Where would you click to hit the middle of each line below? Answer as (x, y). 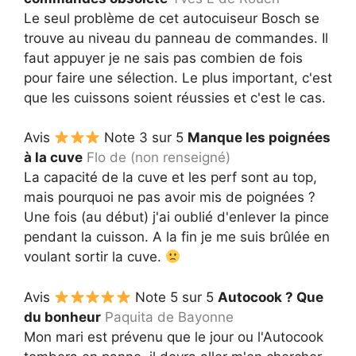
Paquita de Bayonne (169, 317)
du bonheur (62, 317)
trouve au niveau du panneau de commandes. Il (176, 38)
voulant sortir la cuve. (95, 257)
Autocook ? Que (270, 297)
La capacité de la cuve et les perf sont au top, (170, 178)
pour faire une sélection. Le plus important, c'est (178, 77)
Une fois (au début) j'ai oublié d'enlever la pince (176, 217)
